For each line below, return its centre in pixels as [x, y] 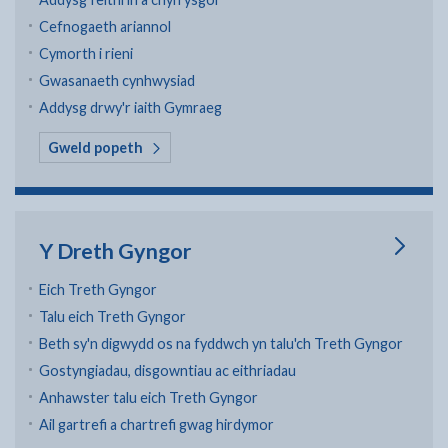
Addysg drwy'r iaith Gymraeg [130, 107]
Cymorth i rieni [86, 53]
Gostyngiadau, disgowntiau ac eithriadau [167, 370]
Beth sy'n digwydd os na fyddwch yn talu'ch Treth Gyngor [221, 343]
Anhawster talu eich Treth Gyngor [148, 397]
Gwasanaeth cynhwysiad [117, 80]
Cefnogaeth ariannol [105, 26]
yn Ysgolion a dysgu [209, 146]
